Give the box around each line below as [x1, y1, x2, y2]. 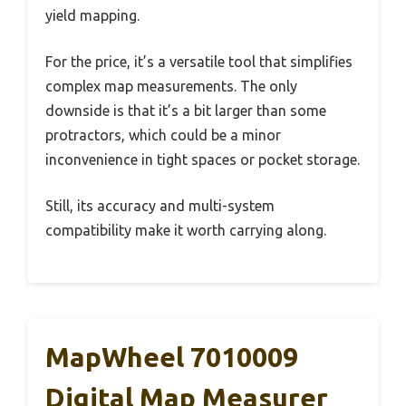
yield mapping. [45, 7, 140, 24]
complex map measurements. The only [45, 78, 297, 94]
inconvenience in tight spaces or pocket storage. [45, 151, 360, 168]
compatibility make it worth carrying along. [45, 222, 326, 238]
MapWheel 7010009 [45, 342, 298, 372]
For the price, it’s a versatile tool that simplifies [45, 53, 353, 70]
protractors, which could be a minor [45, 127, 281, 143]
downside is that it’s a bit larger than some [45, 102, 326, 119]
